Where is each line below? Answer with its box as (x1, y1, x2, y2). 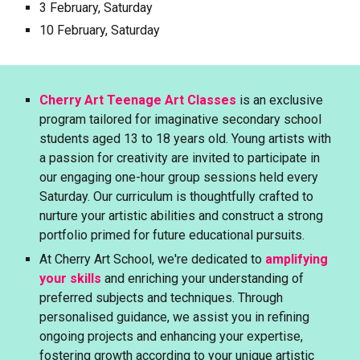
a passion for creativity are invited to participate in (39, 150, 321, 166)
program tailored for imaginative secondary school (39, 112, 322, 127)
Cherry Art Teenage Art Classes (39, 92, 237, 108)
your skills (39, 271, 102, 286)
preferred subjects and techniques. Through (39, 290, 284, 305)
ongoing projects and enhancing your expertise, (39, 329, 304, 344)
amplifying (265, 252, 329, 267)
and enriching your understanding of (101, 271, 305, 286)
